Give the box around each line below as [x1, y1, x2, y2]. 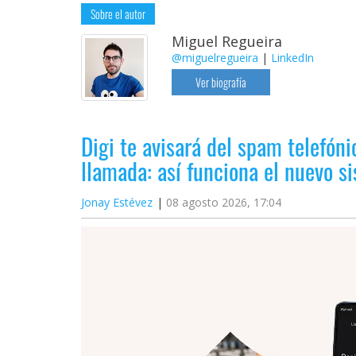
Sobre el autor [91, 6, 145, 23]
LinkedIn [270, 50, 314, 66]
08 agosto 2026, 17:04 [166, 195, 281, 211]
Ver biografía [195, 74, 246, 91]
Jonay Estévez [81, 195, 153, 211]
